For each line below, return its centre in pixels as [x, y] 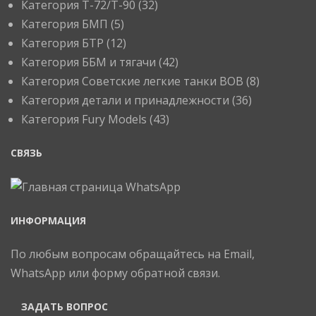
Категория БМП [65, 24]
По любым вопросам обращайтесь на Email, [133, 254]
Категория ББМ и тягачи [89, 62]
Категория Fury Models [84, 119]
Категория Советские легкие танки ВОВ [132, 81]
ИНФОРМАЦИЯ [48, 221]
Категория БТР [62, 43]
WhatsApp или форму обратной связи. [115, 273]
